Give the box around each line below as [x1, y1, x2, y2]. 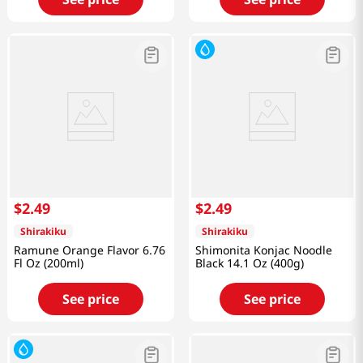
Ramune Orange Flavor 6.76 [14, 242, 165, 258]
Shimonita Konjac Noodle [195, 242, 332, 258]
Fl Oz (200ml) [14, 255, 83, 271]
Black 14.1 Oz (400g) [195, 255, 304, 271]
